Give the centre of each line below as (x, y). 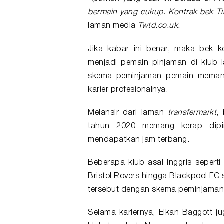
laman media (113, 26)
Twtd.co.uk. (159, 26)
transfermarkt (192, 113)
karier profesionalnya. (128, 90)
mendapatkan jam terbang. (139, 140)
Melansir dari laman (128, 113)
